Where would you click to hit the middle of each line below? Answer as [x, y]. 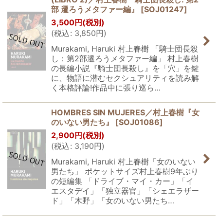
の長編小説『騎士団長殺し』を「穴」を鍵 [125, 68]
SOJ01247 [164, 9]
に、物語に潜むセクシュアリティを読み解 [125, 78]
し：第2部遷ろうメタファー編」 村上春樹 [125, 58]
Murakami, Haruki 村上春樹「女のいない [123, 162]
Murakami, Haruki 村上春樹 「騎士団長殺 [125, 49]
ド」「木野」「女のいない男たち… [113, 200]
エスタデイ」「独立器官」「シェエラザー [125, 191]
